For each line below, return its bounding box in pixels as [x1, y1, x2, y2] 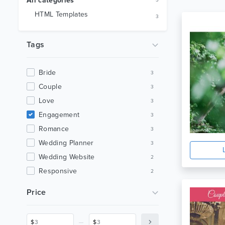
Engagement [39, 110, 80, 119]
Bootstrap [39, 195, 70, 203]
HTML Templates [35, 10, 88, 19]
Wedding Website [39, 153, 95, 161]
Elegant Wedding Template [39, 209, 125, 217]
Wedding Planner [39, 139, 94, 147]
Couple [39, 82, 62, 91]
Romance [39, 125, 69, 133]
